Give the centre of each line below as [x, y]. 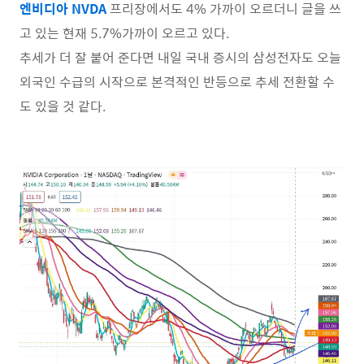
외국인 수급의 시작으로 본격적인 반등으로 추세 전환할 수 [177, 82]
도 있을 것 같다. [63, 106]
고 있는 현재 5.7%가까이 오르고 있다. [124, 33]
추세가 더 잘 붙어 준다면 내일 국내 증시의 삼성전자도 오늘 [180, 57]
